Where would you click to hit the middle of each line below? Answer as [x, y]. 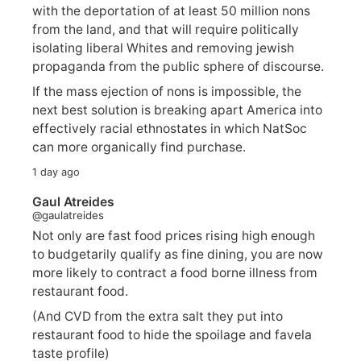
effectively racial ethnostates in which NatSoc [170, 128]
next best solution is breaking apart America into [177, 110]
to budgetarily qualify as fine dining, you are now [178, 255]
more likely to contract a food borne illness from [175, 273]
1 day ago [56, 172]
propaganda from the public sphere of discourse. [178, 66]
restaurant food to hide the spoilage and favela [172, 335]
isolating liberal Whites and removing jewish [163, 48]
